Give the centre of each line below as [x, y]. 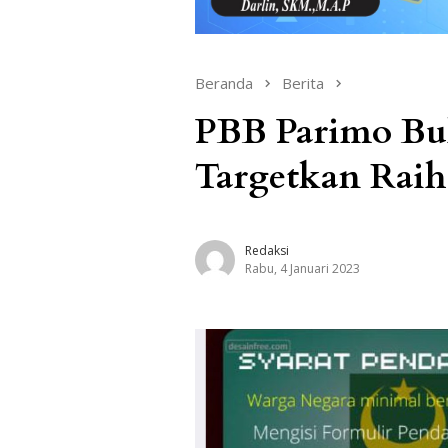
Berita [303, 82]
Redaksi [267, 250]
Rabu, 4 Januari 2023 [302, 268]
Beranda [224, 82]
